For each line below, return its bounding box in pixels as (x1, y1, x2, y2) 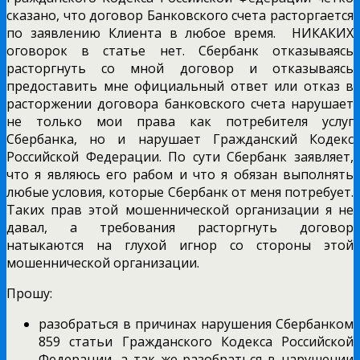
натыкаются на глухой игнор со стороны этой (6, 235, 354, 254)
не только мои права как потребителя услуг (6, 112, 354, 130)
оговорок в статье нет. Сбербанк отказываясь (6, 41, 354, 59)
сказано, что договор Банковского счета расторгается (6, 6, 354, 24)
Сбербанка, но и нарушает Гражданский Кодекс (6, 129, 354, 148)
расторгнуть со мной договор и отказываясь (6, 59, 354, 77)
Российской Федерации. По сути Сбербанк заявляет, (6, 147, 354, 166)
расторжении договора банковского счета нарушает (6, 94, 354, 112)
